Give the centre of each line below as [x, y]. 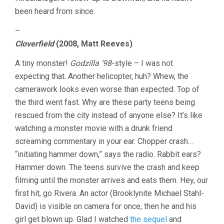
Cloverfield [34, 44]
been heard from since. [55, 11]
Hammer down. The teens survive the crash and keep [107, 167]
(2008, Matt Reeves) [93, 44]
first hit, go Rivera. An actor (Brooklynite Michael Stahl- [109, 193]
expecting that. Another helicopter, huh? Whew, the [102, 76]
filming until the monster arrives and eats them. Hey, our [111, 180]
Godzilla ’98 [91, 63]
